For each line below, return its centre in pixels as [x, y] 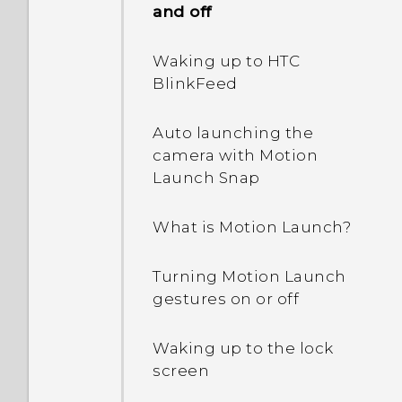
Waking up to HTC [226, 61]
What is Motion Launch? [252, 227]
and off [182, 12]
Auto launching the [233, 133]
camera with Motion [235, 155]
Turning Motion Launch [249, 276]
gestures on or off [226, 299]
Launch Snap [206, 178]
